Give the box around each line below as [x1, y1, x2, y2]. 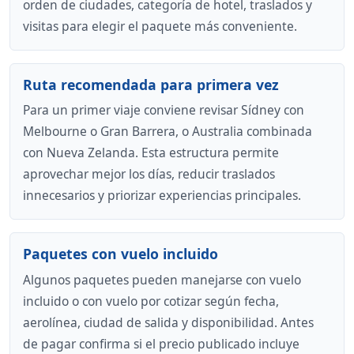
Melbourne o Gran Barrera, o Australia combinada [23, 122, 312, 141]
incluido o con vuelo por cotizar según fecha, [23, 292, 279, 311]
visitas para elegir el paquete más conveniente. [23, 17, 297, 35]
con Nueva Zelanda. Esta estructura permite [23, 144, 279, 162]
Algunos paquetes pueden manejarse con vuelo [23, 271, 301, 289]
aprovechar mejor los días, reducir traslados [23, 165, 275, 183]
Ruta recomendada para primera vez [23, 74, 279, 94]
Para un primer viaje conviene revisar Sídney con [23, 101, 304, 119]
